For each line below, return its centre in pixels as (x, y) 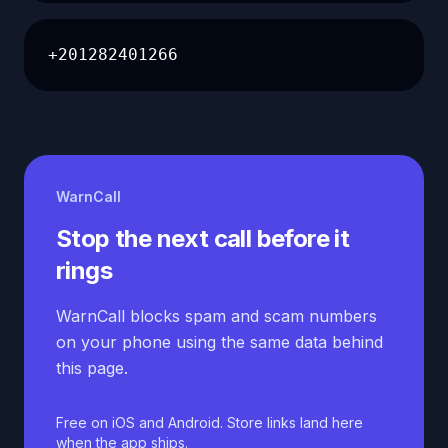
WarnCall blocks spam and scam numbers (216, 316)
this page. (92, 368)
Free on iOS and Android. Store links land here (209, 422)
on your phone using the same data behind (219, 342)
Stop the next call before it (203, 238)
